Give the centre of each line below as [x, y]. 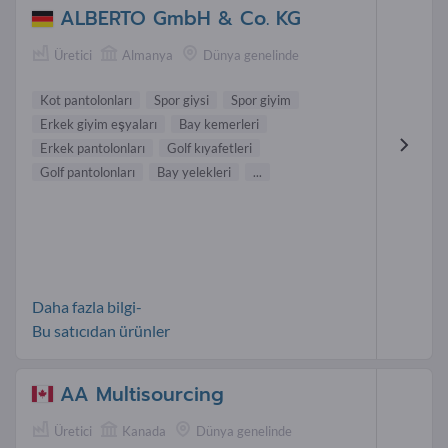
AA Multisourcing [142, 394]
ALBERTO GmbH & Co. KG [180, 19]
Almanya [147, 55]
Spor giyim [261, 99]
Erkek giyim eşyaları [98, 123]
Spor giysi [181, 99]
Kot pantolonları [86, 99]
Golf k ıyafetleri [209, 147]
